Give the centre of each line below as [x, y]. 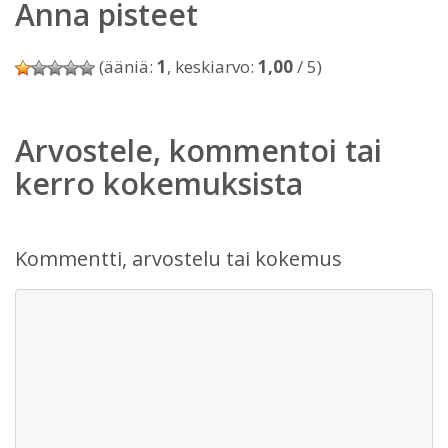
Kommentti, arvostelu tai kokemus [178, 258]
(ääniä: [126, 66]
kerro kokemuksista [159, 183]
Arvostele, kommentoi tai [198, 150]
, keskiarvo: [212, 66]
